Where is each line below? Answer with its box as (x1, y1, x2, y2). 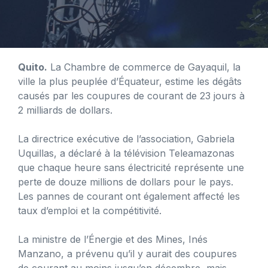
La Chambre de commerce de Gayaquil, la (47, 60, 240, 73)
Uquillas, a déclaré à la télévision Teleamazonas (18, 147, 234, 159)
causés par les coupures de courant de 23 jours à (18, 89, 245, 102)
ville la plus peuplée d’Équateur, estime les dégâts (18, 75, 242, 87)
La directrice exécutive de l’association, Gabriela (18, 132, 234, 145)
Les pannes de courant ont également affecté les (18, 190, 240, 202)
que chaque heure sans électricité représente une (18, 161, 244, 173)
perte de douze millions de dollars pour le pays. (18, 175, 233, 188)
